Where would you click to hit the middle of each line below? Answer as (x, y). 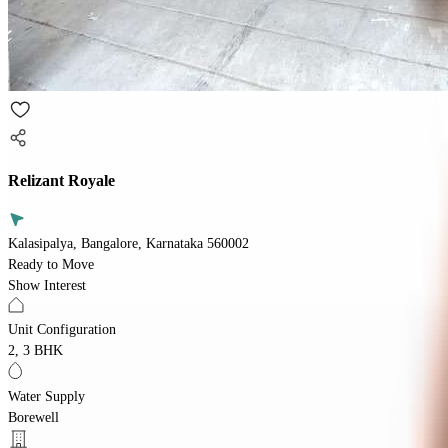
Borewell (33, 417)
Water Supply (46, 396)
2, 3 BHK (35, 350)
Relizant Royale (61, 181)
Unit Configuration (62, 329)
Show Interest (47, 285)
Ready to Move (51, 264)
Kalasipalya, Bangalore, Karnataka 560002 (128, 243)
